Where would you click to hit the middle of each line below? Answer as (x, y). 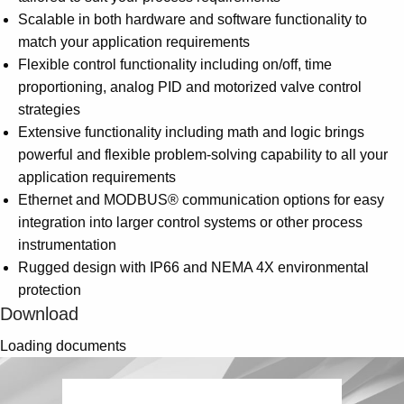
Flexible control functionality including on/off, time (175, 65)
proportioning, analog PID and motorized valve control (190, 87)
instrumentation (67, 245)
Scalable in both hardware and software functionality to (193, 20)
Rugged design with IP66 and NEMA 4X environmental (193, 268)
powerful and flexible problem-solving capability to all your (203, 155)
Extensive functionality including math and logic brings (191, 133)
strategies (49, 110)
